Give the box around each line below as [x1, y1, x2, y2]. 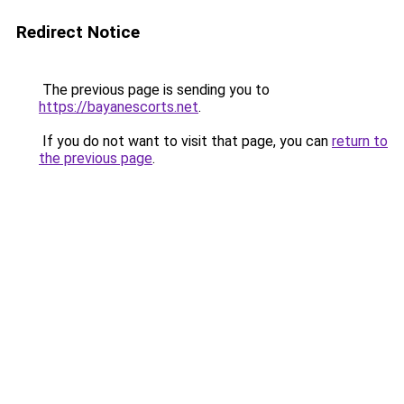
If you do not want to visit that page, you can [39, 133, 332, 150]
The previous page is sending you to [39, 81, 270, 98]
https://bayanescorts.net [39, 98, 198, 115]
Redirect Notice [16, 22, 140, 42]
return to [332, 133, 388, 150]
